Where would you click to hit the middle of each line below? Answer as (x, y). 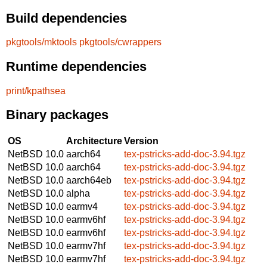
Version (141, 141)
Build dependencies (66, 18)
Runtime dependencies (76, 66)
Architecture (94, 141)
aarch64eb (89, 180)
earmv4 (82, 206)
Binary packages (57, 115)
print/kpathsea (36, 91)
